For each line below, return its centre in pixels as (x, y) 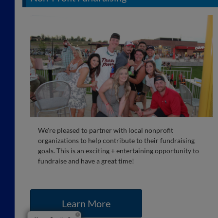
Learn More (86, 204)
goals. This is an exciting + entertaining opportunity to (118, 151)
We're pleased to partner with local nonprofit (106, 130)
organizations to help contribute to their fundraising (116, 141)
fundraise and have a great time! (86, 161)
